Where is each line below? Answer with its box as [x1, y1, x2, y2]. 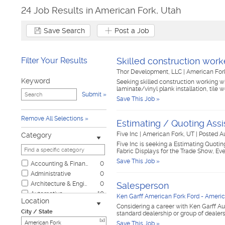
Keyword [21, 77, 50, 85]
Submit [82, 91, 101, 98]
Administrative [31, 170, 71, 177]
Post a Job [115, 27, 149, 35]
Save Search [44, 27, 85, 35]
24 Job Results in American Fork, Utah [21, 5, 181, 16]
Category [21, 131, 52, 139]
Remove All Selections [21, 115, 83, 122]
